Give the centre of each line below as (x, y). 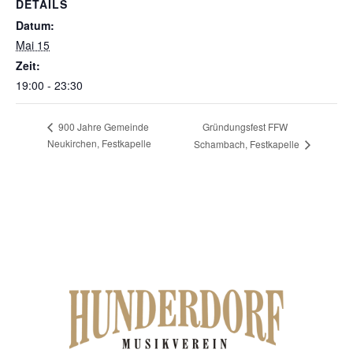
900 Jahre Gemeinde (102, 127)
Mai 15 (33, 45)
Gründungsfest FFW (245, 126)
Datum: (35, 25)
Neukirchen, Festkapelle (99, 143)
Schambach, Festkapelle (247, 143)
